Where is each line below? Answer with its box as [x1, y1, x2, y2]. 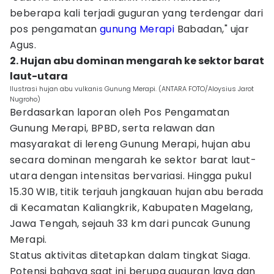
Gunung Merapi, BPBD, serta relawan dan [10, 121, 215, 135]
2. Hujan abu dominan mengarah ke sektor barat [10, 54, 264, 68]
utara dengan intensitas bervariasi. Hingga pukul [10, 169, 252, 183]
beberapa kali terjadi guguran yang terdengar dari [10, 6, 264, 20]
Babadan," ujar [174, 22, 250, 36]
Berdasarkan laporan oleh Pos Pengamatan [10, 105, 230, 119]
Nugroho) [10, 94, 40, 104]
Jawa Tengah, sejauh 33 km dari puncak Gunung [10, 217, 251, 231]
